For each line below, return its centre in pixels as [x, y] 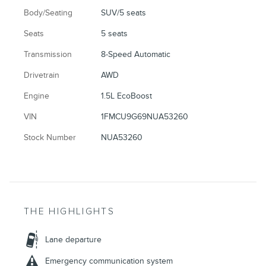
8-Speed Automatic [136, 55]
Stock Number [50, 138]
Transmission [48, 55]
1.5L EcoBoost [127, 96]
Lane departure [73, 240]
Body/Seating [48, 13]
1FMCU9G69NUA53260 [145, 117]
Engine [37, 96]
